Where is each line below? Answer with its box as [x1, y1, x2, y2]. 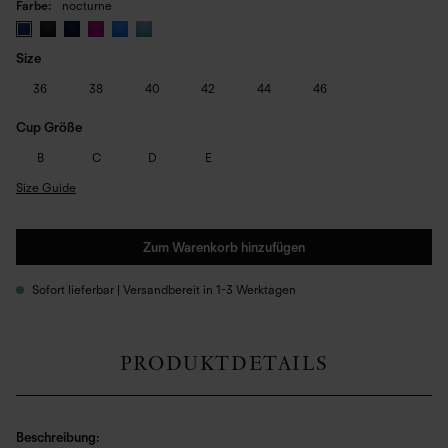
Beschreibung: [16, 430, 100, 445]
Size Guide [16, 180, 76, 195]
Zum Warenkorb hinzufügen [143, 239, 305, 255]
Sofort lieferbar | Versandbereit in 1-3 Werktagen [32, 282, 296, 297]
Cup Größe [16, 120, 82, 135]
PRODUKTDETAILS [119, 351, 329, 375]
